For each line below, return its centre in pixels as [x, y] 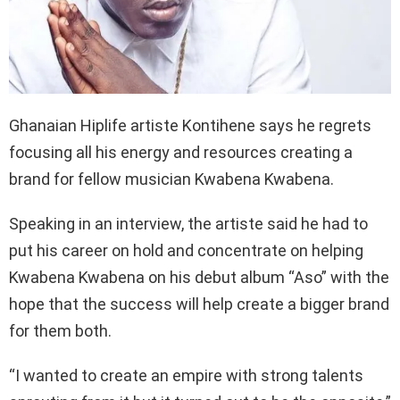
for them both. [60, 330]
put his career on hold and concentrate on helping [186, 250]
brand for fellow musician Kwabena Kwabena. [171, 179]
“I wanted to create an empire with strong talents [186, 375]
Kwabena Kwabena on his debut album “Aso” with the [199, 277]
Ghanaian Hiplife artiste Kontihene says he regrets [190, 125]
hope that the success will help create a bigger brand [199, 304]
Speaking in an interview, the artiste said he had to [188, 223]
